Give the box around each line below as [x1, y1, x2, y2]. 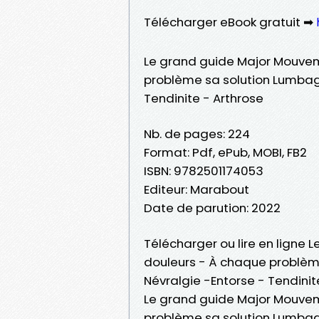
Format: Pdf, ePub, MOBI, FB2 [144, 143, 307, 161]
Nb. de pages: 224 [144, 125, 250, 142]
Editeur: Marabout [144, 180, 249, 198]
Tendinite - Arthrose [144, 89, 263, 107]
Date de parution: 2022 [144, 199, 281, 216]
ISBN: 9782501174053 [144, 162, 263, 179]
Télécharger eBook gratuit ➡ [144, 13, 316, 31]
